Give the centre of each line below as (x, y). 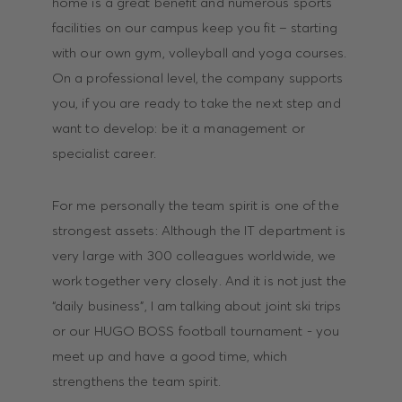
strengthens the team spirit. (136, 381)
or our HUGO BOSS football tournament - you (196, 331)
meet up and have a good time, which (170, 356)
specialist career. (104, 153)
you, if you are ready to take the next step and (196, 103)
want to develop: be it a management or (178, 128)
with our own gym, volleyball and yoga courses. (199, 53)
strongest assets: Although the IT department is (198, 231)
